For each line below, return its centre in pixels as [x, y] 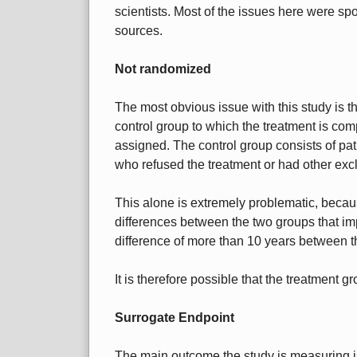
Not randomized [163, 69]
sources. [139, 31]
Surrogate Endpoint [175, 318]
